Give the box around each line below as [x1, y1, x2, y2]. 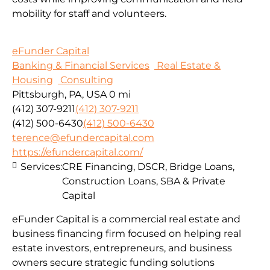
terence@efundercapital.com [12, 132, 154, 144]
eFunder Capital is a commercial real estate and [12, 213, 240, 225]
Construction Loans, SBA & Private [62, 175, 225, 187]
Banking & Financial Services [12, 60, 149, 72]
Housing [12, 74, 53, 86]
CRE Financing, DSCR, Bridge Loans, [62, 161, 234, 173]
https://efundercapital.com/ [12, 146, 143, 159]
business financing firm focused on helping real [12, 227, 241, 239]
